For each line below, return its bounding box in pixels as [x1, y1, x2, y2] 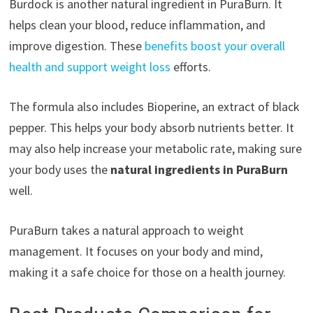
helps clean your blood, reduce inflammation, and [8, 17, 265, 34]
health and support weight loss [8, 59, 170, 75]
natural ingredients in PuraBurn [110, 161, 288, 178]
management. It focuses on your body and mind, [8, 243, 263, 260]
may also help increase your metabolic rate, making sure [8, 140, 302, 157]
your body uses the [8, 161, 110, 178]
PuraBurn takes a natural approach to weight [8, 222, 244, 239]
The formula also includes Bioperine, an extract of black [8, 99, 300, 115]
